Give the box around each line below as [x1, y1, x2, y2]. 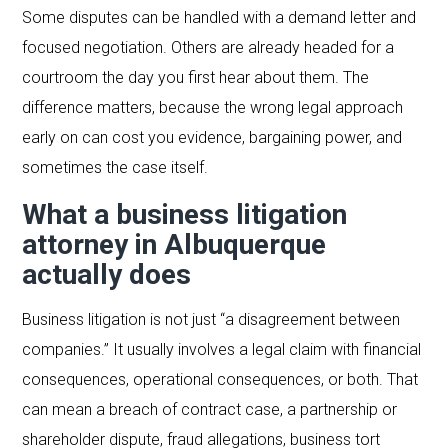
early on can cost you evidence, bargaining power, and [22, 127, 403, 147]
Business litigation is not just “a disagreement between [22, 309, 401, 329]
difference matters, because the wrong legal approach [22, 97, 404, 117]
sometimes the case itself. [22, 157, 209, 177]
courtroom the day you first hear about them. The [22, 67, 370, 87]
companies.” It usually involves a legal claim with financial [22, 339, 422, 359]
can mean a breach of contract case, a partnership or [22, 399, 398, 419]
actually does [22, 257, 192, 291]
